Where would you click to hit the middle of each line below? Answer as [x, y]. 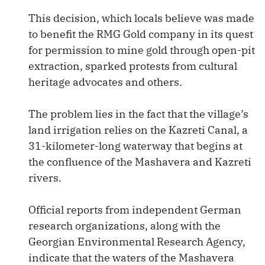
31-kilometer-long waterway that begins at [135, 146]
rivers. [45, 178]
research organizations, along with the [125, 226]
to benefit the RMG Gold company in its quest [141, 34]
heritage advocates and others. [105, 82]
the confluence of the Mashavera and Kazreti [140, 162]
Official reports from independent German [135, 210]
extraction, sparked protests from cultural [133, 66]
